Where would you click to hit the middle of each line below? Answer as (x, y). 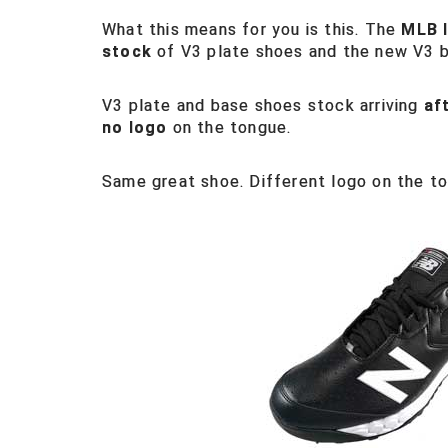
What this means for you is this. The (252, 29)
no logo (135, 127)
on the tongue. (229, 127)
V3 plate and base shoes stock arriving (263, 105)
